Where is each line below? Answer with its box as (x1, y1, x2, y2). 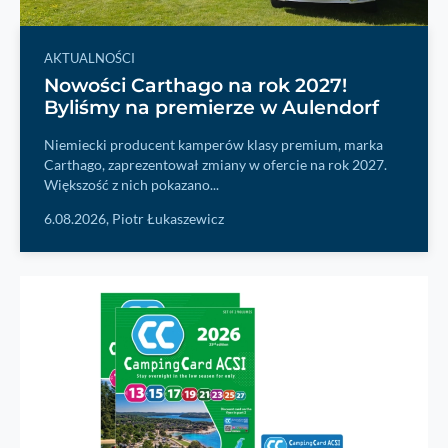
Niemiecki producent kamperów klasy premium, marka (44, 136, 383, 153)
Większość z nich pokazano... (44, 176, 219, 193)
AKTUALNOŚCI (44, 49, 135, 66)
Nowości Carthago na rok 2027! (44, 73, 347, 97)
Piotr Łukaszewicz (112, 210, 224, 227)
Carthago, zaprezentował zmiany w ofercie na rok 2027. (44, 156, 387, 173)
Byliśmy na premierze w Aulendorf (44, 95, 379, 119)
